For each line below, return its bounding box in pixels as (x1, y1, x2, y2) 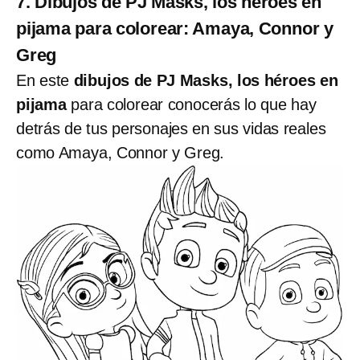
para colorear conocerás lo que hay (71, 96, 317, 114)
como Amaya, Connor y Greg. (16, 144, 225, 162)
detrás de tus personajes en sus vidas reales (16, 120, 326, 138)
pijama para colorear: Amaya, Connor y (16, 18, 333, 39)
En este (16, 72, 74, 90)
